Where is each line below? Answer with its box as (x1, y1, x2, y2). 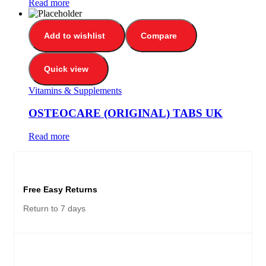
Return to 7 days (23, 204, 85, 214)
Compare (141, 30, 177, 40)
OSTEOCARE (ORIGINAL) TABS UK (28, 107, 223, 120)
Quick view (44, 64, 88, 74)
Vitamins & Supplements (28, 85, 122, 96)
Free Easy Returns (23, 185, 97, 195)
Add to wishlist (44, 30, 105, 40)
